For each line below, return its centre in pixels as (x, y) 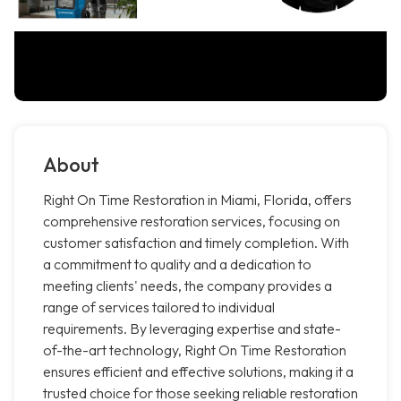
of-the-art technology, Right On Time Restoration (195, 350)
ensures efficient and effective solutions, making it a (198, 372)
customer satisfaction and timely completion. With (196, 243)
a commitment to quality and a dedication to (177, 264)
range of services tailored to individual (159, 307)
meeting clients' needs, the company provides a (188, 286)
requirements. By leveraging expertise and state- (192, 329)
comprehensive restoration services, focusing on (192, 222)
